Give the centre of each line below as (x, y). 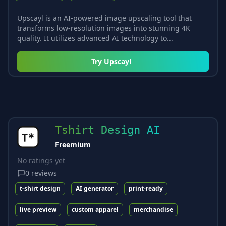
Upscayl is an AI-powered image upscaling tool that (104, 18)
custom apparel (95, 209)
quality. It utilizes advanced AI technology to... (95, 38)
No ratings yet (41, 160)
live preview (38, 209)
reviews (44, 173)
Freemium (73, 144)
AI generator (95, 188)
